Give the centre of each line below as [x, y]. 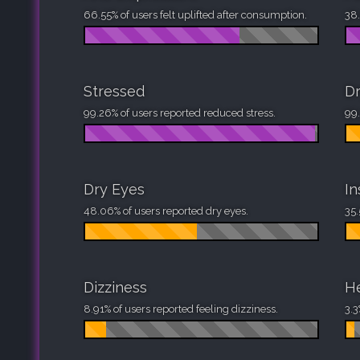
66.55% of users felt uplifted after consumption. [195, 14]
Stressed [114, 91]
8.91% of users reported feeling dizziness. [181, 309]
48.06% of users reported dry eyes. [166, 211]
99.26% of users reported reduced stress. [180, 112]
